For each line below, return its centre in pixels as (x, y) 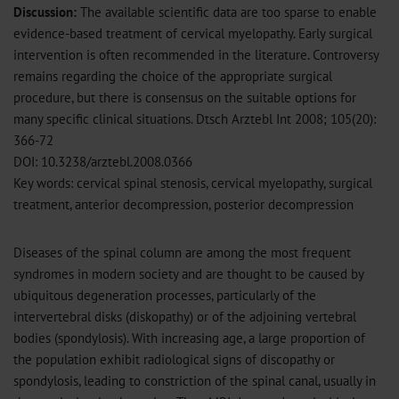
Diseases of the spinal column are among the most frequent (182, 252)
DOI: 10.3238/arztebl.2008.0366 (103, 161)
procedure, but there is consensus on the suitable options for (185, 97)
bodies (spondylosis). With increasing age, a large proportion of (189, 338)
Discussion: (45, 12)
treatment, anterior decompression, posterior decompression (183, 204)
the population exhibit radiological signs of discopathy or (174, 359)
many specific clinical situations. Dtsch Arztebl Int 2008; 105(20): (195, 118)
